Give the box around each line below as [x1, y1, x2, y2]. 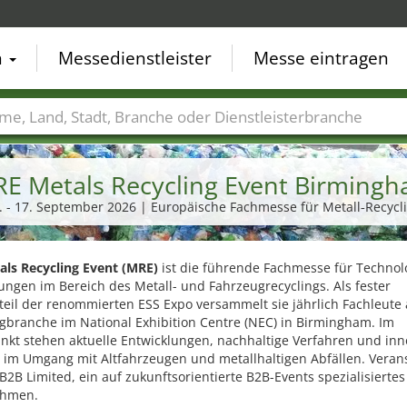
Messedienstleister [58, 46, 212, 70]
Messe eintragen [253, 46, 389, 70]
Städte [48, 134, 87, 153]
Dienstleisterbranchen [202, 134, 339, 153]
